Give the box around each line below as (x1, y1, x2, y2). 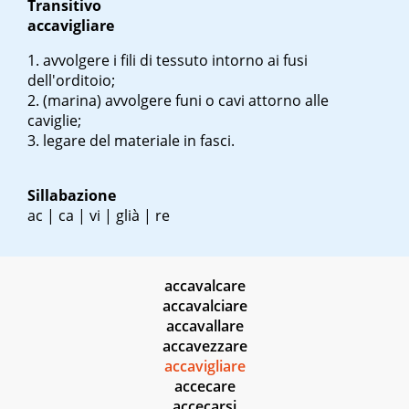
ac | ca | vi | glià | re (27, 205, 170, 226)
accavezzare (162, 336, 247, 357)
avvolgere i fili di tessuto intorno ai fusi (43, 50, 308, 71)
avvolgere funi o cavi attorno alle (101, 90, 329, 111)
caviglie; (27, 110, 81, 131)
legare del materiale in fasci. (43, 131, 235, 152)
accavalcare (163, 276, 246, 297)
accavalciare (162, 296, 247, 317)
